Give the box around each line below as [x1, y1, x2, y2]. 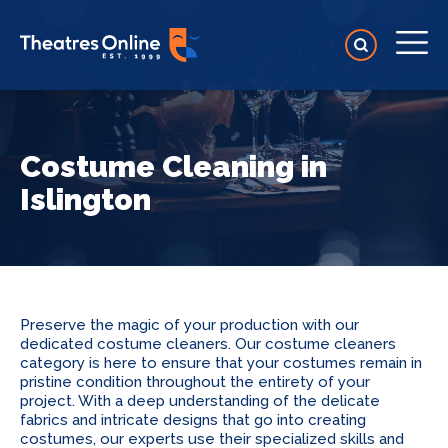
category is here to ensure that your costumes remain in [20, 354, 422, 372]
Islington [20, 182, 151, 217]
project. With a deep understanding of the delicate [20, 392, 380, 410]
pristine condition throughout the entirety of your [20, 373, 370, 391]
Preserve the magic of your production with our [20, 316, 359, 334]
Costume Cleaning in [20, 149, 327, 184]
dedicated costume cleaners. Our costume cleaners [20, 335, 396, 353]
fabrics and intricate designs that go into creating [20, 411, 366, 429]
